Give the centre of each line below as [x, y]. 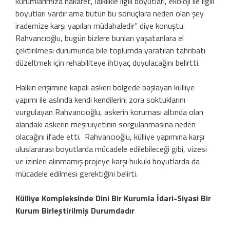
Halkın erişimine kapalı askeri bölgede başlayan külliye [105, 87]
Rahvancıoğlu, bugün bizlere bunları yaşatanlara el [100, 38]
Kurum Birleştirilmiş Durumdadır [75, 210]
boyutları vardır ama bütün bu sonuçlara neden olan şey [110, 13]
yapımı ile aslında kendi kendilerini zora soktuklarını [100, 99]
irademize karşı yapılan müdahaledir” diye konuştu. [100, 25]
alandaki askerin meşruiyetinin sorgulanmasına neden [106, 124]
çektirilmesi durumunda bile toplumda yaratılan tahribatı [110, 50]
